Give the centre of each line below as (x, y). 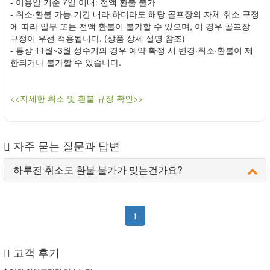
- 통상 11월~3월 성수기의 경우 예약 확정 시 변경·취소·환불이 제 (132, 50)
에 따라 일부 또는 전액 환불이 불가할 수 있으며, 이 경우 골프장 (130, 26)
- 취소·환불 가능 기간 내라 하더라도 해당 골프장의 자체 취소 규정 (135, 14)
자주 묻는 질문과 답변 (65, 146)
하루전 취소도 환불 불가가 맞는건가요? (98, 170)
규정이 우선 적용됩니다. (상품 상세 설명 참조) (98, 38)
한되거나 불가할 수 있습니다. (66, 62)
